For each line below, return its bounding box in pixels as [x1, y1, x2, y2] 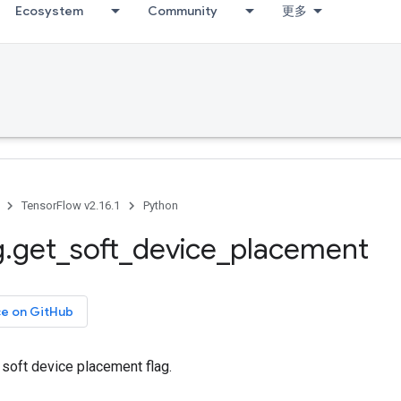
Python [143, 199, 178, 212]
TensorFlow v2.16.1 [21, 199, 120, 212]
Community [148, 3, 218, 19]
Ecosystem [15, 3, 83, 19]
